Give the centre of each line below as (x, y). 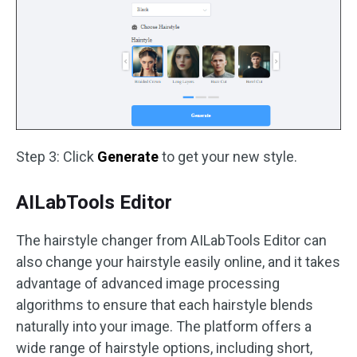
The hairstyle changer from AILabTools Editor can (171, 240)
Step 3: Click (57, 156)
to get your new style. (228, 156)
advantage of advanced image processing (148, 283)
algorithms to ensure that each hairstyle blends (165, 304)
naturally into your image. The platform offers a (164, 326)
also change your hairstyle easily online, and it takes (178, 261)
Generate (128, 156)
